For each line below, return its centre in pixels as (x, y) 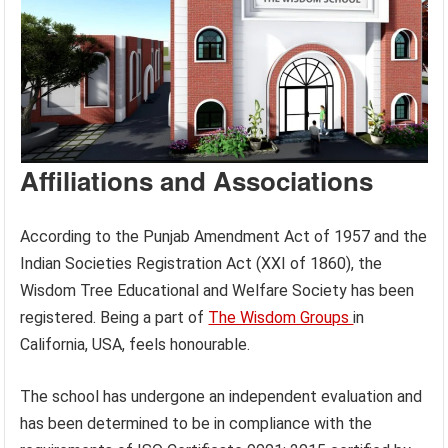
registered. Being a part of (114, 317)
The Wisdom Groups (281, 317)
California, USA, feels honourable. (135, 344)
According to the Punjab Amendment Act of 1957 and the (224, 236)
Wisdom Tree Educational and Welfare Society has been (217, 290)
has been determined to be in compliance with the (196, 423)
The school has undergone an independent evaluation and (221, 396)
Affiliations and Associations (197, 180)
